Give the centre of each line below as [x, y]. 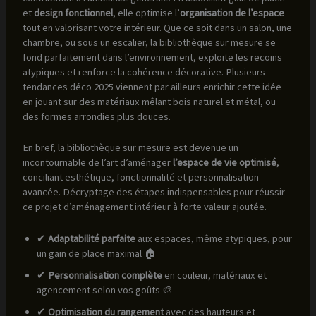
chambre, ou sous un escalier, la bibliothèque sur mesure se [149, 43]
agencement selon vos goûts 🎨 [104, 290]
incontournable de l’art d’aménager [97, 163]
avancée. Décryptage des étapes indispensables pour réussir [153, 192]
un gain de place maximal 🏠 [96, 253]
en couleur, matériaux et [214, 275]
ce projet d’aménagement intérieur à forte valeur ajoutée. [144, 207]
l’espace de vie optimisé [224, 163]
